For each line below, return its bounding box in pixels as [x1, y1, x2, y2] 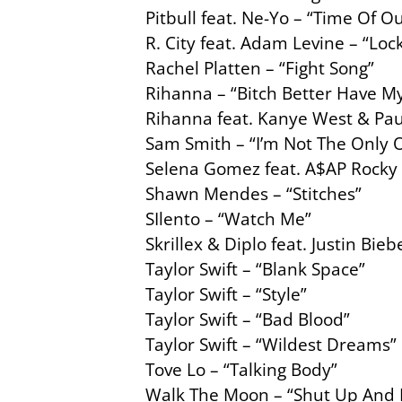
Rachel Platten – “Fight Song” [145, 56, 374, 81]
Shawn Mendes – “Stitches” [145, 181, 362, 206]
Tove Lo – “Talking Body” [145, 357, 337, 382]
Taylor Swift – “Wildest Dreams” [145, 332, 397, 357]
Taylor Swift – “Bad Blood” [145, 307, 350, 332]
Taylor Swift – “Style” [145, 282, 307, 307]
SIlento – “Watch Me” [145, 206, 311, 232]
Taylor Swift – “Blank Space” [145, 257, 365, 282]
